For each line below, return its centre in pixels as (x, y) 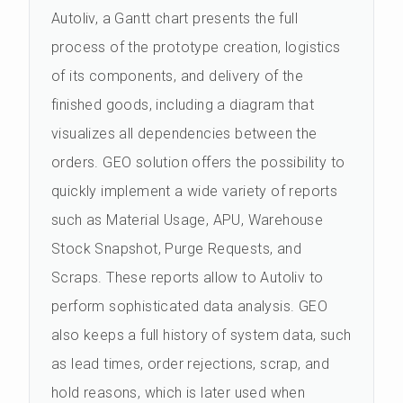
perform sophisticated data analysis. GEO (189, 307)
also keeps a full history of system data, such (201, 336)
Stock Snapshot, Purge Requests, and (176, 249)
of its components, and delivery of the (178, 76)
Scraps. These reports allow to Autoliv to (188, 278)
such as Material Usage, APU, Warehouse (188, 220)
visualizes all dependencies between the (184, 134)
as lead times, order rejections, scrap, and (191, 364)
